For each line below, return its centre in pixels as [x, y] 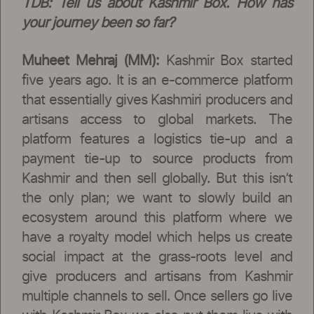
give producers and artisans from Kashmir [157, 277]
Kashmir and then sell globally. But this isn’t [157, 178]
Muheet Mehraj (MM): [91, 61]
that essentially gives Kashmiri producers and [157, 100]
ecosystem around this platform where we [157, 218]
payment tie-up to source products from [157, 159]
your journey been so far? [98, 23]
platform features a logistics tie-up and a [157, 139]
